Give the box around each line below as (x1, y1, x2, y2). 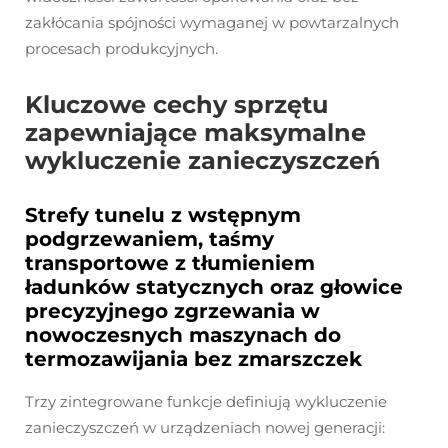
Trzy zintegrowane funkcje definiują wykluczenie (25, 392, 387, 412)
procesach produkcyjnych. (25, 39, 218, 59)
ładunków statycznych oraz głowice (25, 275, 403, 300)
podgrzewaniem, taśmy (25, 227, 274, 252)
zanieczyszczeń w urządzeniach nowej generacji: (25, 418, 385, 438)
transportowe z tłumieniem (25, 251, 315, 276)
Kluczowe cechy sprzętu (25, 90, 328, 120)
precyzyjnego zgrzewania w (25, 299, 320, 324)
